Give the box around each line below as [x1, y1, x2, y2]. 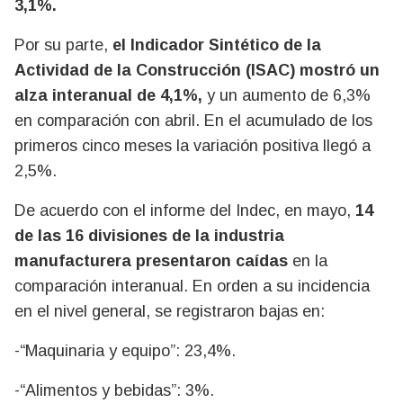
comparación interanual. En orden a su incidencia [14, 277, 370, 295]
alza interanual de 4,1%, [14, 86, 202, 104]
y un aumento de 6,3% [202, 86, 371, 104]
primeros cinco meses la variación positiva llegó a [14, 137, 371, 155]
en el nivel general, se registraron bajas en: [14, 302, 325, 320]
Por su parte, [14, 36, 112, 54]
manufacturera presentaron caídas [14, 252, 288, 270]
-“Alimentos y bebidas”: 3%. [14, 381, 214, 399]
